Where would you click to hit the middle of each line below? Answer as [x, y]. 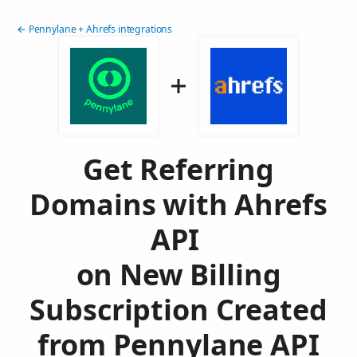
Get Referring [178, 170]
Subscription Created [178, 310]
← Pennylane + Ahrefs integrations [95, 29]
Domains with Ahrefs [178, 205]
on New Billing [178, 275]
